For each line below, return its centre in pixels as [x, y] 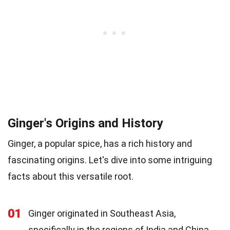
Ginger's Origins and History [85, 123]
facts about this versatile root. [71, 176]
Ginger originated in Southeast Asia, [102, 213]
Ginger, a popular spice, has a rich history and [100, 143]
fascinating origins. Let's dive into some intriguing [110, 160]
